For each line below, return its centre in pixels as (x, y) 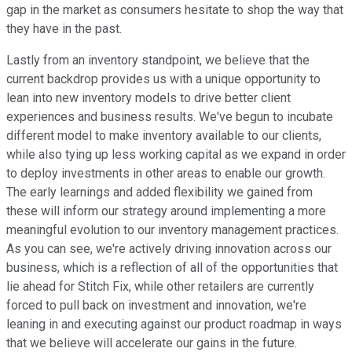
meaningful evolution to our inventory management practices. (172, 230)
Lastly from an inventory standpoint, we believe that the (158, 60)
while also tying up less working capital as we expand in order (176, 155)
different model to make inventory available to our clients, (164, 136)
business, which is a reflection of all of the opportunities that (172, 268)
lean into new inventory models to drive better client (148, 98)
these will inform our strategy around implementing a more (166, 211)
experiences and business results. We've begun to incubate (170, 117)
